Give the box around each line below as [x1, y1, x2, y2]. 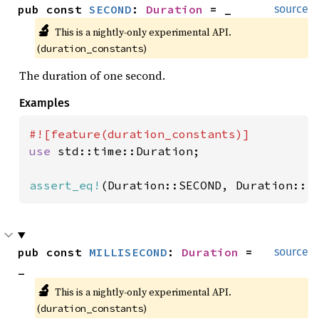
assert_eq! [29, 178, 100, 192]
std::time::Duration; [58, 144, 200, 158]
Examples [19, 96, 70, 110]
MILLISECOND [89, 245, 167, 259]
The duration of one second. [19, 68, 165, 83]
